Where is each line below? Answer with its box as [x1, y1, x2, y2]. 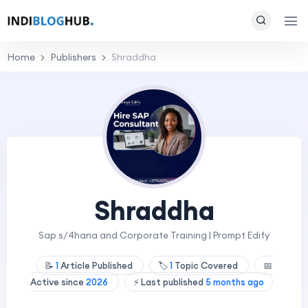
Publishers [50, 51, 96, 63]
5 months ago [205, 276, 264, 287]
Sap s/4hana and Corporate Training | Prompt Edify [38, 230, 269, 241]
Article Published [58, 260, 135, 271]
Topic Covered [173, 260, 240, 271]
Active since [30, 276, 86, 287]
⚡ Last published [133, 276, 206, 287]
